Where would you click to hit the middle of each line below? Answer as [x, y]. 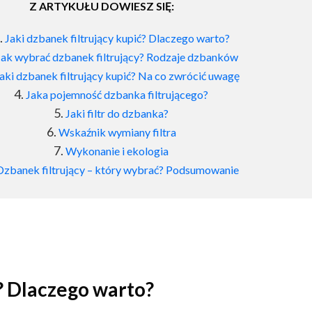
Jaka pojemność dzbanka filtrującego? [117, 94]
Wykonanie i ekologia [117, 151]
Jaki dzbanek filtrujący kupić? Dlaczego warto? [117, 38]
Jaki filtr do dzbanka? [117, 113]
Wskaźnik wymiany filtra [117, 132]
